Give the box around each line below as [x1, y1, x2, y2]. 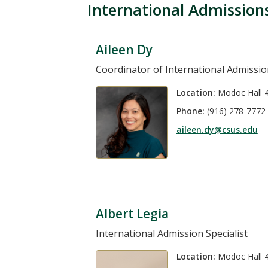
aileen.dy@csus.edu [176, 124, 258, 136]
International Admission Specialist [95, 226, 248, 240]
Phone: [176, 105, 205, 117]
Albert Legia [95, 205, 169, 222]
